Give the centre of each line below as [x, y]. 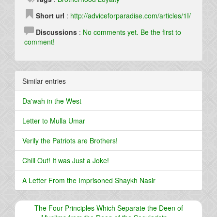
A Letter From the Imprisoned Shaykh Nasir [89, 180]
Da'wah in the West [52, 101]
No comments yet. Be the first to [132, 32]
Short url [50, 16]
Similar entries [44, 81]
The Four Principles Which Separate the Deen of [108, 208]
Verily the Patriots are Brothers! [70, 141]
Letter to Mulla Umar [54, 121]
